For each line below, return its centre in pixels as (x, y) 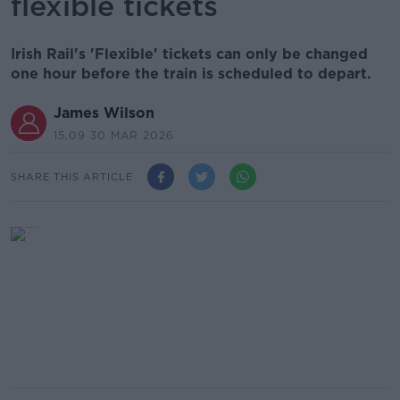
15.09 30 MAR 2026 (114, 135)
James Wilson (104, 113)
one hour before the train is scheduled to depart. (191, 74)
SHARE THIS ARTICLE (72, 176)
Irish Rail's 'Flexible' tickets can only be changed (189, 54)
